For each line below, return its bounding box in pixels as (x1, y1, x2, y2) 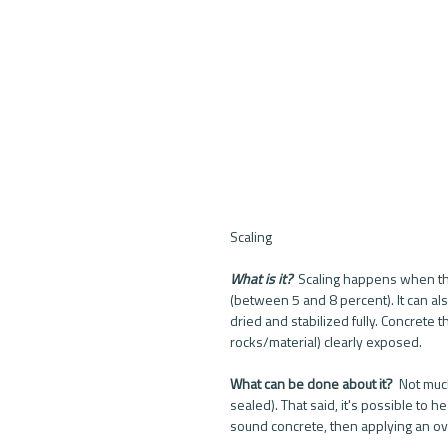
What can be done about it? (230, 373, 396, 395)
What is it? (230, 268, 295, 290)
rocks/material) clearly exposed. (230, 331, 425, 353)
